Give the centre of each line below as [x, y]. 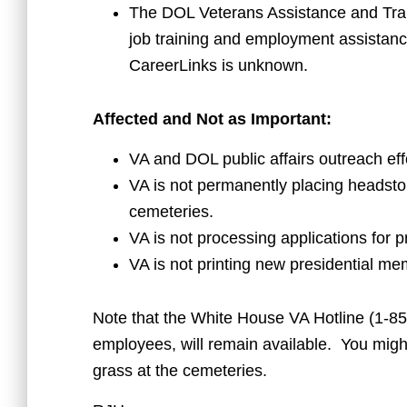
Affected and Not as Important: [212, 119]
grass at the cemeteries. [180, 371]
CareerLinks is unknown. [218, 66]
